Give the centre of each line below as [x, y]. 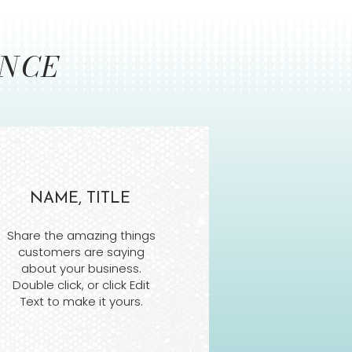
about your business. [82, 269]
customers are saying [82, 252]
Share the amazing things [82, 236]
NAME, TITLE [81, 199]
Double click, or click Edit [82, 285]
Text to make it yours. [81, 302]
